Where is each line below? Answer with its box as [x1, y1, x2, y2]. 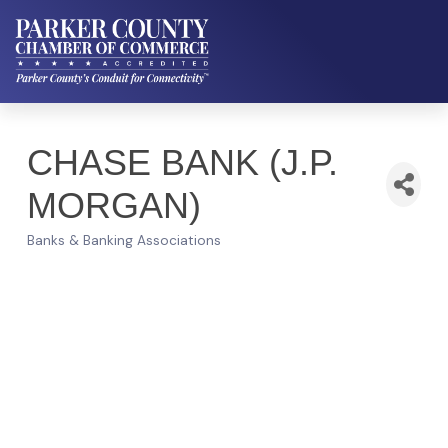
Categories [26, 242, 131, 268]
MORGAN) [27, 185, 201, 226]
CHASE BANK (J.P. [27, 142, 338, 183]
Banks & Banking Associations [27, 232, 221, 249]
